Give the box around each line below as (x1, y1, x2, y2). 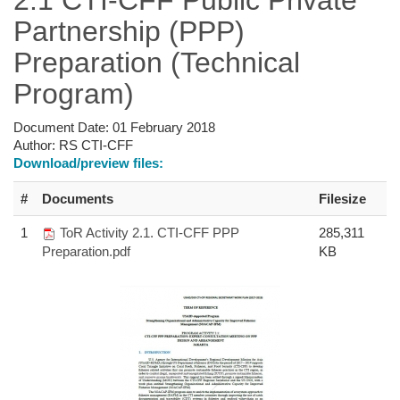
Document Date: (13, 119, 112, 135)
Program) (13, 77, 134, 110)
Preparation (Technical (13, 46, 300, 79)
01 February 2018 (112, 119, 215, 135)
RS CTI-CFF (59, 137, 133, 153)
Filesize (319, 190, 366, 206)
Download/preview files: (13, 154, 163, 171)
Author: (13, 137, 59, 153)
